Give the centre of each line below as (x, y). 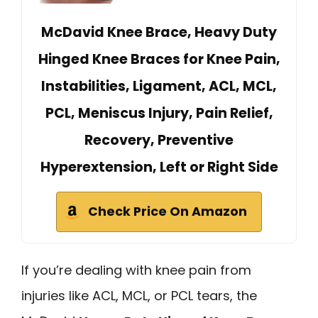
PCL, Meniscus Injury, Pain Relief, (159, 113)
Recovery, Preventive (159, 140)
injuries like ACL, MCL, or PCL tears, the (139, 295)
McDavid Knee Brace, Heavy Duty (159, 32)
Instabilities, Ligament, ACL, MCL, (159, 86)
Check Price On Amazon (168, 211)
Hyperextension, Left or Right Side (159, 167)
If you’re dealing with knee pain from (136, 270)
